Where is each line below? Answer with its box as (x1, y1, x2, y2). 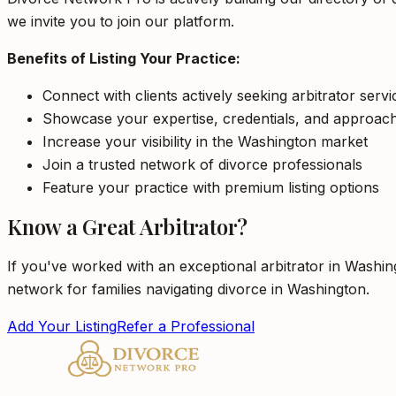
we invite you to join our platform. (7, 12, 234, 30)
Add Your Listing (7, 317, 117, 335)
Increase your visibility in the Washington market (42, 133, 368, 150)
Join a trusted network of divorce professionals (42, 156, 362, 173)
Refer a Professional (117, 317, 255, 335)
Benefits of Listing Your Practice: (7, 49, 240, 67)
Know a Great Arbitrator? (7, 212, 248, 240)
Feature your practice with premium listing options (42, 179, 379, 196)
